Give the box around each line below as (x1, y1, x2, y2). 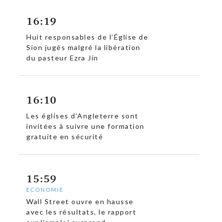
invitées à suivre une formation (26, 122, 145, 131)
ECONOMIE (26, 186, 64, 193)
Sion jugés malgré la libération (26, 43, 141, 52)
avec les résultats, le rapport (26, 208, 137, 217)
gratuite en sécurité (26, 132, 104, 141)
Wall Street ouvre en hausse (26, 197, 134, 206)
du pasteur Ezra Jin (26, 54, 99, 62)
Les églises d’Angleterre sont (26, 111, 139, 120)
